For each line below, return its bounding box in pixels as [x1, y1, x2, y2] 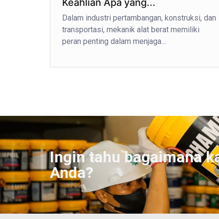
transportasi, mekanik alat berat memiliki [62, 24, 199, 34]
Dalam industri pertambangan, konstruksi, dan [62, 13, 216, 22]
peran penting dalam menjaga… [62, 36, 166, 46]
